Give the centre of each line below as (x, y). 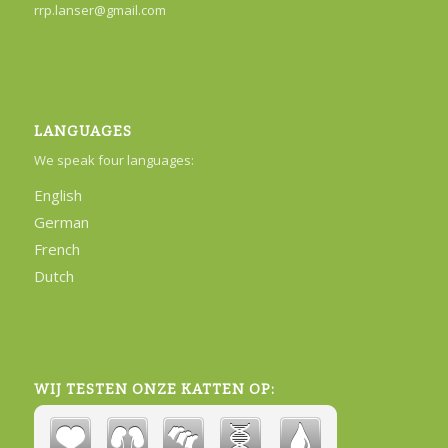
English (57, 195)
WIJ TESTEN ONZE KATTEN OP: (154, 390)
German (61, 222)
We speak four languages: (113, 160)
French (56, 249)
